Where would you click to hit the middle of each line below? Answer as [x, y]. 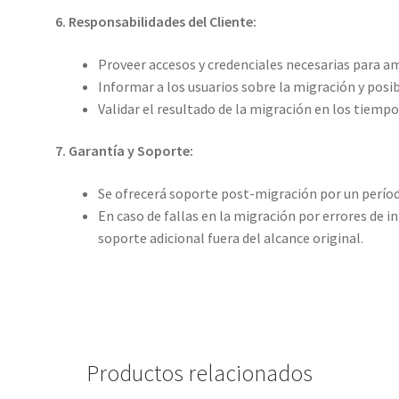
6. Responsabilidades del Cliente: [156, 21]
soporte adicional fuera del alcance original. [231, 237]
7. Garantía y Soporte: [125, 151]
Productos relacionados [199, 373]
